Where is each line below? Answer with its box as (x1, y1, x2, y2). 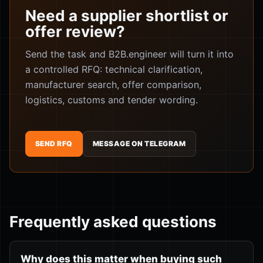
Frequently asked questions (9, 212, 217, 231)
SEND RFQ (35, 139, 73, 149)
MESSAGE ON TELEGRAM (92, 139, 186, 149)
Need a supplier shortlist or (25, 6, 228, 25)
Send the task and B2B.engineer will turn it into (25, 48, 234, 60)
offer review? (25, 22, 125, 41)
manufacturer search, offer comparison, (25, 78, 201, 90)
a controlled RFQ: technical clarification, (25, 63, 203, 75)
